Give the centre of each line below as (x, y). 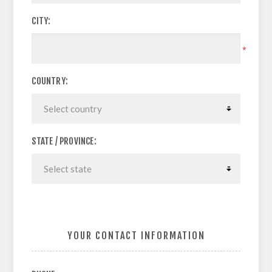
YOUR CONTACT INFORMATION (136, 236)
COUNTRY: (50, 81)
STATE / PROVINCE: (64, 141)
